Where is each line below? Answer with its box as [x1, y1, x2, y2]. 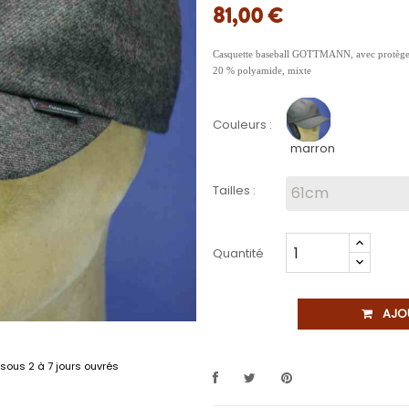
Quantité [213, 245, 264, 262]
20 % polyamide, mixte [213, 66, 311, 76]
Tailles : [213, 182, 256, 199]
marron [289, 140, 335, 157]
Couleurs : [213, 115, 272, 133]
